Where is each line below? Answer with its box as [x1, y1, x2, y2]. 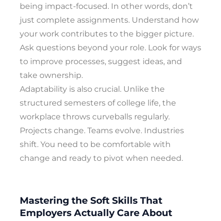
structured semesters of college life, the [20, 98, 176, 108]
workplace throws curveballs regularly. [20, 112, 170, 122]
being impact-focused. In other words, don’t [20, 1, 193, 11]
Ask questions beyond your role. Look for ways [20, 43, 201, 53]
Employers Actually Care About [20, 207, 172, 219]
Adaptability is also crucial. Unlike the [20, 84, 165, 94]
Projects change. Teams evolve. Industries [20, 126, 184, 136]
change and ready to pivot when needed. [20, 153, 183, 163]
